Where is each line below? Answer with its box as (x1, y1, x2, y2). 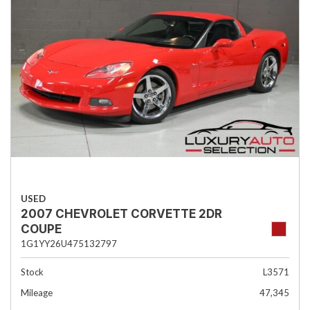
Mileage (21, 287, 53, 298)
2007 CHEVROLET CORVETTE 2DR (21, 207, 222, 221)
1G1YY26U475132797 (21, 238, 117, 249)
